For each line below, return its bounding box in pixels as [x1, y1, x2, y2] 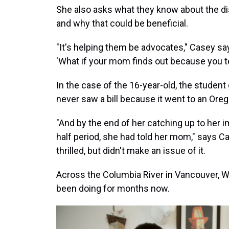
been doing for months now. [56, 183, 170, 194]
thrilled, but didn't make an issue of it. [56, 145, 205, 156]
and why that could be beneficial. [56, 18, 188, 29]
